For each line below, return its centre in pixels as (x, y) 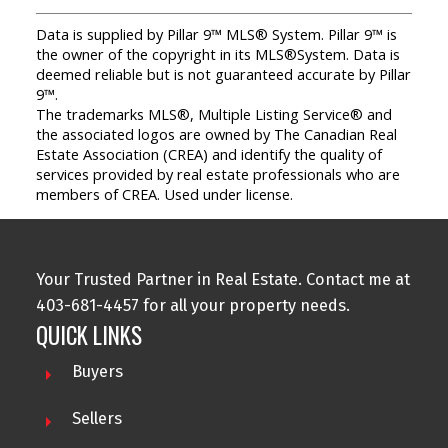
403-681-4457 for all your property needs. (192, 306)
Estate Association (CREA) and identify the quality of (208, 153)
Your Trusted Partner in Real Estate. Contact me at (222, 280)
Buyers (97, 371)
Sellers (96, 418)
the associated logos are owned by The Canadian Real (216, 133)
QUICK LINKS (88, 334)
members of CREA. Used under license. (164, 193)
